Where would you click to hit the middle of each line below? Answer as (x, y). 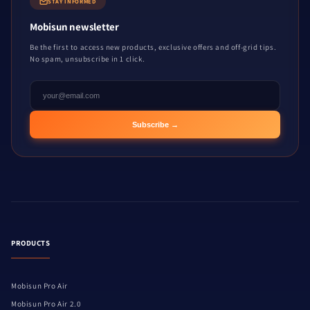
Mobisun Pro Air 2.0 (46, 304)
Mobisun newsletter (74, 27)
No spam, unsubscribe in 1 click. (88, 59)
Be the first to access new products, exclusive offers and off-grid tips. (153, 47)
